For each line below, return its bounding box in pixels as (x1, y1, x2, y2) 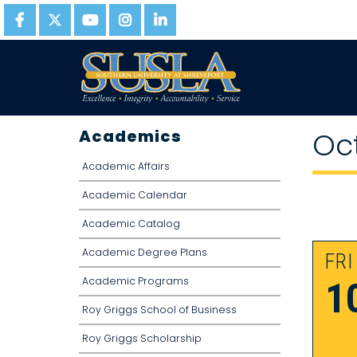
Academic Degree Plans (82, 245, 207, 259)
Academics (79, 125, 182, 147)
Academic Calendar (82, 188, 187, 202)
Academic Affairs (82, 159, 170, 173)
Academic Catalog (82, 217, 180, 230)
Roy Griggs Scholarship (82, 331, 202, 345)
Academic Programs (82, 274, 189, 288)
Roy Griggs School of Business (82, 303, 237, 316)
